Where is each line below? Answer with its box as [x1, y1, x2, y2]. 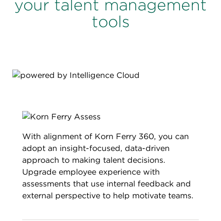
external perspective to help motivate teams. [22, 191, 193, 201]
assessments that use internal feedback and [22, 179, 191, 189]
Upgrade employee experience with [22, 167, 160, 177]
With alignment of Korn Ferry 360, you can [22, 132, 189, 142]
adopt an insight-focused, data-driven [22, 144, 170, 153]
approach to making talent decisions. [22, 155, 165, 165]
